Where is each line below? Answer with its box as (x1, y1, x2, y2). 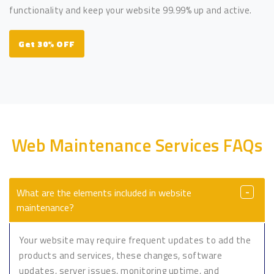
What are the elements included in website (17, 185, 191, 200)
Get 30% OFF (18, 37, 75, 51)
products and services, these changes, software (19, 248, 222, 262)
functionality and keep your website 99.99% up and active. (9, 3, 252, 18)
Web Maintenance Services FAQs (11, 131, 263, 158)
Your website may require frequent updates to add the (19, 232, 251, 247)
